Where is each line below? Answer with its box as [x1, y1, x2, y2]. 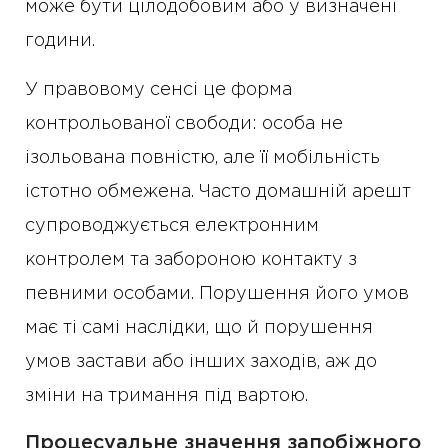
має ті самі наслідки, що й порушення [25, 320, 373, 336]
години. [25, 33, 95, 49]
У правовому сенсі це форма [25, 82, 292, 98]
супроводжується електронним [25, 218, 319, 234]
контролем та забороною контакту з [25, 252, 357, 268]
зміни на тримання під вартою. [25, 388, 308, 404]
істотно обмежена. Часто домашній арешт [25, 184, 411, 200]
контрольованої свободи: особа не [25, 116, 343, 132]
